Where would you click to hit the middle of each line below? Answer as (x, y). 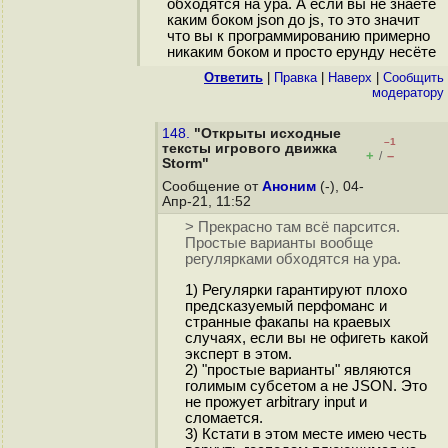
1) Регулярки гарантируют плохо (295, 290)
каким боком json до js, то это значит (293, 20)
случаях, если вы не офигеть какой (306, 338)
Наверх (350, 77)
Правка (295, 77)
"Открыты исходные (267, 133)
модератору (408, 92)
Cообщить (413, 77)
